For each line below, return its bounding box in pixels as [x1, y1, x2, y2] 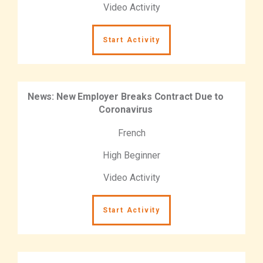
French [117, 127, 146, 139]
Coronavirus [98, 103, 153, 115]
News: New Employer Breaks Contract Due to [27, 90, 224, 102]
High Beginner [103, 149, 160, 161]
